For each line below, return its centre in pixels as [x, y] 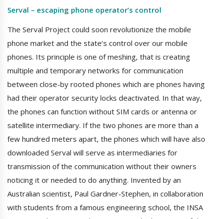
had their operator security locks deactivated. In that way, [105, 98]
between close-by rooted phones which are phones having [106, 84]
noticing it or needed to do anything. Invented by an [94, 180]
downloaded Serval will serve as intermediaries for [92, 153]
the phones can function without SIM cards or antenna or [102, 112]
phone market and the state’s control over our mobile [98, 43]
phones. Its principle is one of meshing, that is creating [99, 57]
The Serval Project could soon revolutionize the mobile [99, 30]
